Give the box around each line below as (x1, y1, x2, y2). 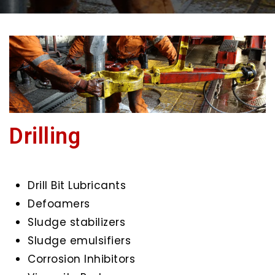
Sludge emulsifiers (28, 233, 131, 249)
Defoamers (28, 196, 90, 212)
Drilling (9, 123, 80, 150)
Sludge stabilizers (28, 215, 125, 230)
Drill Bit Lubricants (28, 178, 126, 193)
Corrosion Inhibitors (28, 252, 135, 267)
